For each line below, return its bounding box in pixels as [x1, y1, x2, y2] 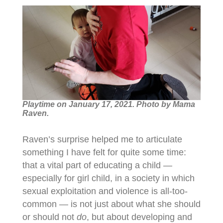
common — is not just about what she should [22, 199, 201, 209]
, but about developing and [86, 212, 192, 222]
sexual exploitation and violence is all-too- [22, 186, 188, 196]
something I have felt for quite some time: [22, 147, 186, 157]
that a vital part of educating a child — [22, 160, 172, 170]
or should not [22, 212, 77, 222]
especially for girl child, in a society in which [22, 173, 195, 183]
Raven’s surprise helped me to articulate [22, 134, 182, 144]
